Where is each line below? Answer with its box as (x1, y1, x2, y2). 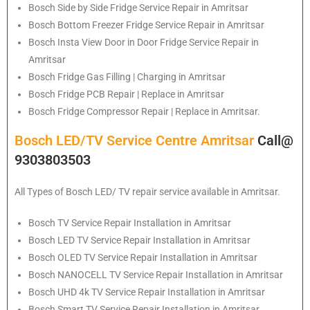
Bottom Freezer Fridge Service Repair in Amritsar (57, 19, 264, 31)
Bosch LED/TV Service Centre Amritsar (15, 132, 257, 149)
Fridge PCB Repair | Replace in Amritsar (57, 89, 224, 100)
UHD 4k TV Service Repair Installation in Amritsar (57, 286, 265, 298)
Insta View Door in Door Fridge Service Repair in (57, 37, 259, 48)
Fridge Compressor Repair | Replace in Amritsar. (57, 106, 260, 118)
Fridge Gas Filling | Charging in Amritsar (57, 71, 226, 83)
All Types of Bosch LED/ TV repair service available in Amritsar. (15, 186, 280, 198)
